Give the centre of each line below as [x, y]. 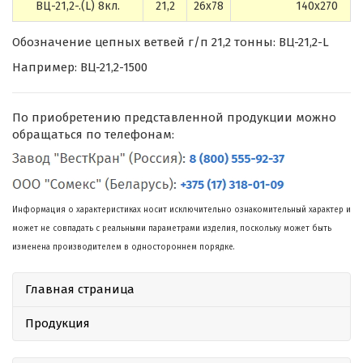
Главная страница [80, 289]
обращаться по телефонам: [93, 135]
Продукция [58, 323]
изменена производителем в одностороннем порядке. [124, 247]
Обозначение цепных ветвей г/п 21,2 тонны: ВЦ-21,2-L [171, 42]
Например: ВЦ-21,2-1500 [80, 67]
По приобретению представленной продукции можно [174, 117]
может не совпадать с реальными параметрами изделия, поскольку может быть [172, 228]
